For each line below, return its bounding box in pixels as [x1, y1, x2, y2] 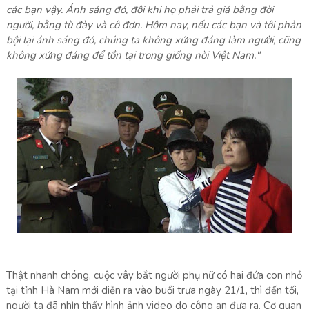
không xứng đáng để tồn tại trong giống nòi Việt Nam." [6, 48, 260, 62]
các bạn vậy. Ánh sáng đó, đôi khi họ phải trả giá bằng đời [6, 3, 273, 17]
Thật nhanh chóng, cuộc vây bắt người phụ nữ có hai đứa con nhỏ [6, 268, 302, 282]
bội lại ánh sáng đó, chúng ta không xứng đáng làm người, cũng [6, 33, 301, 47]
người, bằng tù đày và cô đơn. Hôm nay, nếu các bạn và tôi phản [6, 18, 301, 32]
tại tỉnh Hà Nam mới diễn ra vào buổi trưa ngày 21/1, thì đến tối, [6, 283, 299, 297]
